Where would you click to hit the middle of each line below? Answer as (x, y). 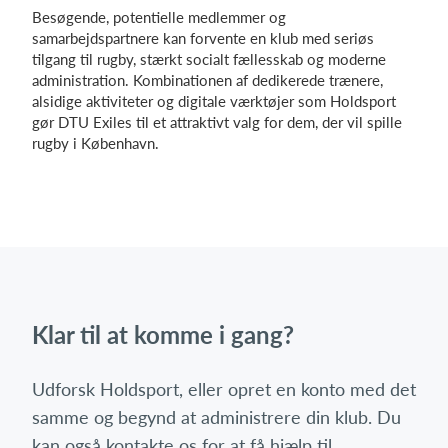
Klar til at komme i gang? (163, 334)
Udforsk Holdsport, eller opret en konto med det (224, 389)
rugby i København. (95, 143)
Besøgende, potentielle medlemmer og (159, 17)
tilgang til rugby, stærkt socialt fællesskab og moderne (209, 59)
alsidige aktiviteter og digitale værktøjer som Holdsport (214, 101)
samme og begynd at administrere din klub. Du (216, 417)
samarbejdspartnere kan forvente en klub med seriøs (203, 38)
